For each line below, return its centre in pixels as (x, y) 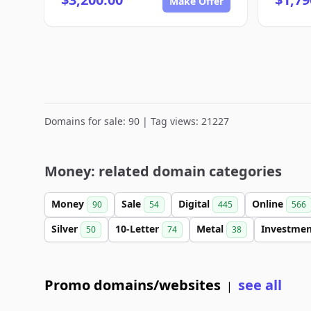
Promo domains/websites (133, 285)
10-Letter (138, 229)
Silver (66, 229)
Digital (195, 204)
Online (269, 204)
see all (260, 285)
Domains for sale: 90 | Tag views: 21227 (137, 121)
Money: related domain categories (163, 171)
